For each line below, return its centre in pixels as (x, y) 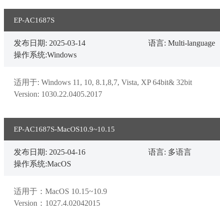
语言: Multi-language (182, 43)
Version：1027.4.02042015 (57, 203)
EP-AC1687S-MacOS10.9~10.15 (65, 129)
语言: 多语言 (170, 152)
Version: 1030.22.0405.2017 (58, 94)
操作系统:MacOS (43, 164)
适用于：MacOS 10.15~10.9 (61, 191)
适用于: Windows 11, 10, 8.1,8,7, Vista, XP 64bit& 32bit (103, 82)
